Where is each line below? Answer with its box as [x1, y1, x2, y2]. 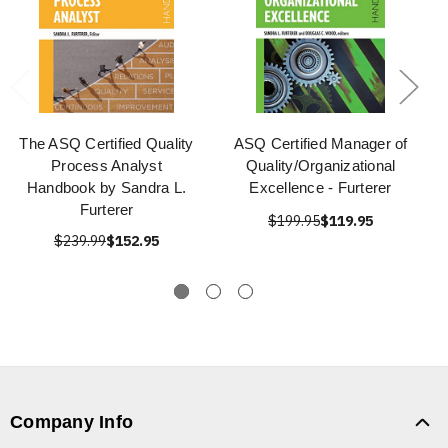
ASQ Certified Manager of [233, 135, 408, 153]
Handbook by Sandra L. [26, 179, 187, 197]
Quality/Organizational [245, 157, 396, 175]
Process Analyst [51, 157, 162, 175]
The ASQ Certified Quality [19, 135, 194, 153]
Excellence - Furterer [249, 179, 392, 197]
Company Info [10, 412, 133, 433]
